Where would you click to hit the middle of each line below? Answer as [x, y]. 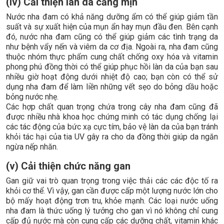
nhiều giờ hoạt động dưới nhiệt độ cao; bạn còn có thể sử [112, 76]
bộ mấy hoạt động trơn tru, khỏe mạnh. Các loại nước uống [112, 200]
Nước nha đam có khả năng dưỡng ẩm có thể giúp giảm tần [112, 16]
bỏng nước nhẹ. [32, 96]
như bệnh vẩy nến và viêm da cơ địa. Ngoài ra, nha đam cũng [112, 46]
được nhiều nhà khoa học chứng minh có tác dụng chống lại [112, 116]
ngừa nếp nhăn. [32, 146]
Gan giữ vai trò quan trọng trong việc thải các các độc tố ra [112, 180]
